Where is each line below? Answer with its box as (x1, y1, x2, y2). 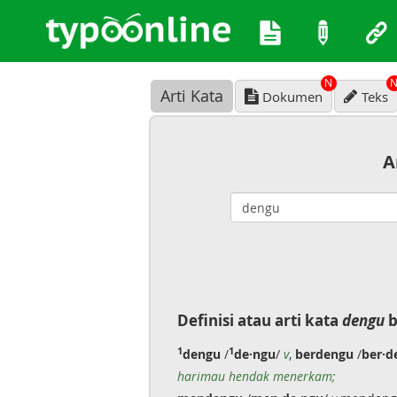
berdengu (294, 346, 354, 362)
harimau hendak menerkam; (176, 368, 336, 385)
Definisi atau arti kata (176, 310, 342, 331)
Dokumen (261, 88, 323, 105)
